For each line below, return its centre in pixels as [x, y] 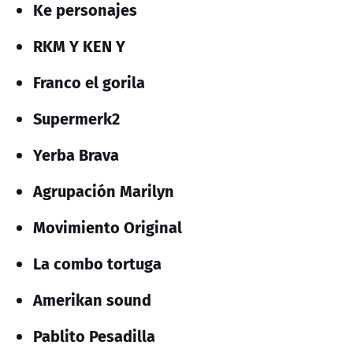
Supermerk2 [76, 118]
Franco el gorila [89, 82]
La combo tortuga [97, 263]
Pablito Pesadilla [94, 336]
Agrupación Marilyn [104, 191]
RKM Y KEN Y [79, 46]
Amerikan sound [92, 299]
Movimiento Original [108, 227]
